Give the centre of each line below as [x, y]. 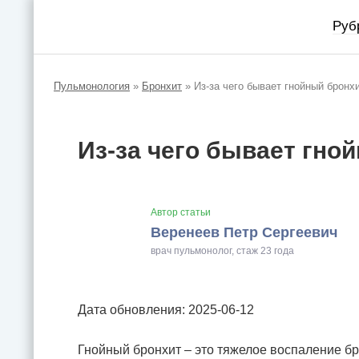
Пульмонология [92, 86]
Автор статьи [181, 212]
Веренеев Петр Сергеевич [244, 232]
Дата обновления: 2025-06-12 [166, 310]
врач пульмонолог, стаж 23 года [222, 251]
